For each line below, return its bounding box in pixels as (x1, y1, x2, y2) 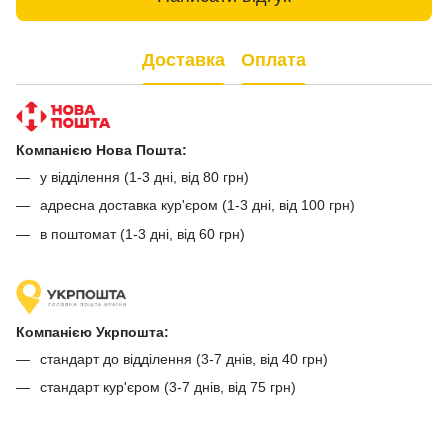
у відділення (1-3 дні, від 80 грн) (40, 168, 249, 185)
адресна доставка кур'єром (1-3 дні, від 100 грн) (40, 197, 355, 214)
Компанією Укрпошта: (16, 324, 169, 341)
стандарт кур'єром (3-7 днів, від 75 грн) (40, 379, 296, 396)
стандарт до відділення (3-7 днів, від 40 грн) (40, 351, 328, 368)
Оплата (241, 50, 306, 71)
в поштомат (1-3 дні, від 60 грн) (40, 225, 245, 242)
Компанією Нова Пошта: (16, 141, 187, 158)
